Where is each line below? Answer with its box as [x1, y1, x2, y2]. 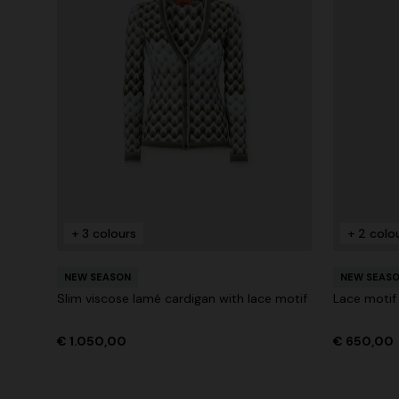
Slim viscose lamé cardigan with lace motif [57, 289, 307, 306]
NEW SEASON [64, 270, 131, 283]
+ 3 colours [71, 224, 136, 241]
